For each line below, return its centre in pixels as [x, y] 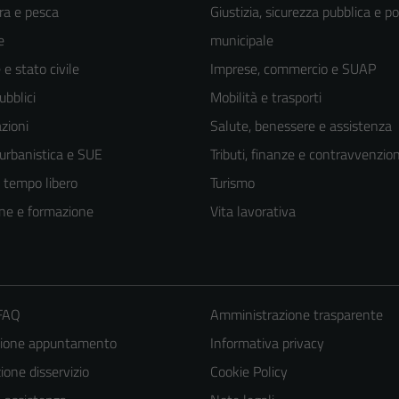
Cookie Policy [248, 372]
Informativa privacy [267, 343]
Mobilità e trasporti [266, 98]
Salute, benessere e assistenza [301, 126]
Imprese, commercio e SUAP [293, 69]
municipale [242, 41]
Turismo [232, 183]
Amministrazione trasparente [296, 315]
